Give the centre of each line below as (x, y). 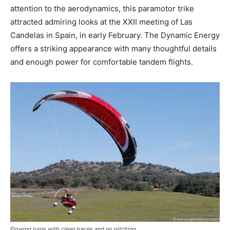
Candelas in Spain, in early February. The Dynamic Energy (115, 35)
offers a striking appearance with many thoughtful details (113, 48)
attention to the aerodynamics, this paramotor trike (102, 8)
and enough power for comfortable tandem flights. (102, 62)
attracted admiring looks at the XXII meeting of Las (101, 22)
